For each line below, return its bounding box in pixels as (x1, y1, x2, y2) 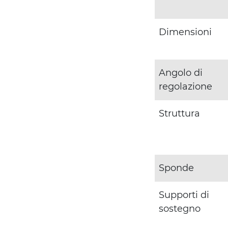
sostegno (159, 203, 201, 215)
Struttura (159, 108, 200, 120)
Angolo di (159, 67, 203, 79)
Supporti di (159, 189, 209, 201)
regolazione (159, 81, 212, 93)
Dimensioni (159, 26, 212, 38)
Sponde (159, 162, 194, 174)
